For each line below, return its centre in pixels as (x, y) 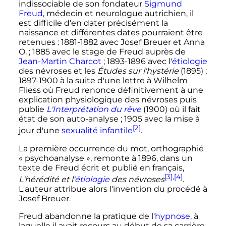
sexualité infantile (97, 131)
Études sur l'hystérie (138, 71)
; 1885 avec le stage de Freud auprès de (107, 52)
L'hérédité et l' (46, 180)
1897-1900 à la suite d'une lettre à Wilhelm (103, 81)
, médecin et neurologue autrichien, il (118, 14)
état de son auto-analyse (68, 119)
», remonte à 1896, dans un (139, 158)
